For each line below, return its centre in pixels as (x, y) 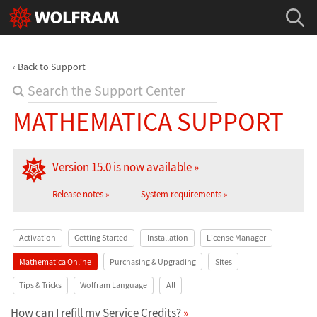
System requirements (181, 195)
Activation (37, 238)
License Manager (236, 238)
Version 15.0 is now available (122, 167)
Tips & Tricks (40, 285)
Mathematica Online (55, 261)
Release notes (77, 195)
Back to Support (51, 66)
